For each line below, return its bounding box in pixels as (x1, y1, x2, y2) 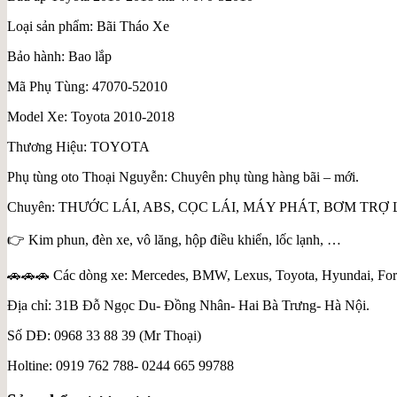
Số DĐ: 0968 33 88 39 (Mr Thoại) (7, 328, 201, 344)
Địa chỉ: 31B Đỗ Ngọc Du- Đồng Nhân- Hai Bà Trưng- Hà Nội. (7, 298, 370, 314)
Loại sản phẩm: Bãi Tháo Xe (7, 19, 169, 35)
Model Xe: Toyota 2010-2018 (7, 109, 175, 125)
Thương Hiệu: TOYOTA (7, 139, 150, 155)
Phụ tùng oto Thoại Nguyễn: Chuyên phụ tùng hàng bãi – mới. (7, 169, 359, 185)
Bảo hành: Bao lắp (7, 49, 112, 65)
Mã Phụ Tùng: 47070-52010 (7, 79, 167, 95)
